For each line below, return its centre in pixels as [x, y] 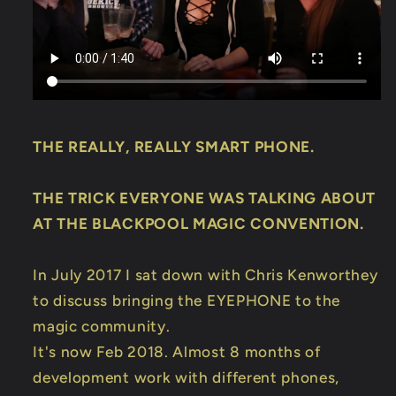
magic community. [102, 326]
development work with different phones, [187, 377]
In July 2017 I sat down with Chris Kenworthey [206, 274]
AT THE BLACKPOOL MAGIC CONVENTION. [198, 223]
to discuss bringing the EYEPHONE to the [187, 300]
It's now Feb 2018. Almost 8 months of [177, 351]
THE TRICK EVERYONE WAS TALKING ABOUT [205, 198]
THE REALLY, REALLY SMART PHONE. [174, 146]
